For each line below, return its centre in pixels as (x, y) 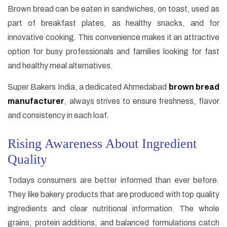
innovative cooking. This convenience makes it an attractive (113, 37)
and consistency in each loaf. (58, 116)
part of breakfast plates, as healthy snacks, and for (113, 23)
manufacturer (36, 101)
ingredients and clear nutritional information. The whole (113, 209)
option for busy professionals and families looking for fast (113, 52)
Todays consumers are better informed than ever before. (113, 180)
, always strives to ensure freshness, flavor (142, 101)
